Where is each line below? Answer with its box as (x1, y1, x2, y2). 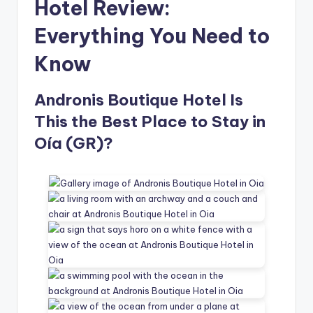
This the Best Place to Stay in (34, 112, 265, 132)
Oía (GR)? (34, 133, 113, 154)
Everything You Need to (34, 23, 270, 50)
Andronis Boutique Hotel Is (34, 90, 243, 110)
